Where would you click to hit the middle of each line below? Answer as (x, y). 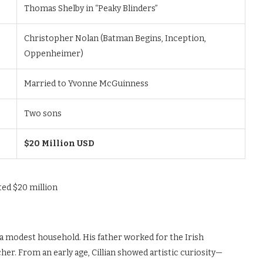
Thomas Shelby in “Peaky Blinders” (91, 9)
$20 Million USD (59, 144)
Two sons (43, 114)
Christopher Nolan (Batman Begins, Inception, (115, 38)
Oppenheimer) (54, 54)
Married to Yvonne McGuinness (86, 84)
